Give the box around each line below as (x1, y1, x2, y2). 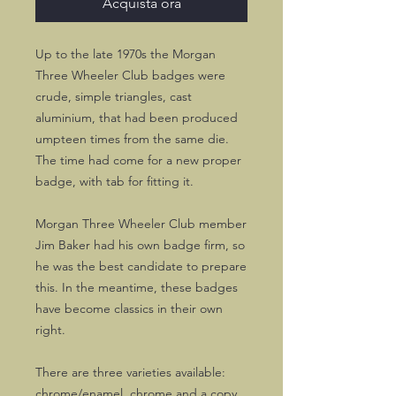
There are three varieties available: (35, 364, 225, 380)
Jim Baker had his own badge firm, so (35, 237, 245, 253)
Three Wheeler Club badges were (35, 67, 225, 83)
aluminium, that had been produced (35, 110, 238, 126)
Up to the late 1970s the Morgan (35, 46, 216, 62)
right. (35, 322, 65, 338)
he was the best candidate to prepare (35, 258, 247, 274)
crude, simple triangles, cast (35, 88, 192, 104)
